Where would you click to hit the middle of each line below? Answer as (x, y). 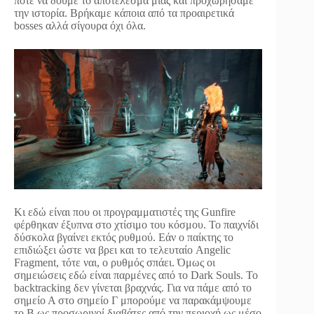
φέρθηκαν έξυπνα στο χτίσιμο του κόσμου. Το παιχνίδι (136, 224)
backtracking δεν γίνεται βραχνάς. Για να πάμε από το (133, 287)
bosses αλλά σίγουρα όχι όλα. (80, 26)
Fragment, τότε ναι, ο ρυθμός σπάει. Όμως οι (115, 262)
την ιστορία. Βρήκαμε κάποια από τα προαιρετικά (124, 13)
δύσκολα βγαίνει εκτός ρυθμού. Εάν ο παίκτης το (124, 237)
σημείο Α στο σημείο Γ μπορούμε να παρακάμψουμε (133, 300)
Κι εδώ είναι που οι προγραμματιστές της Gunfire (125, 212)
